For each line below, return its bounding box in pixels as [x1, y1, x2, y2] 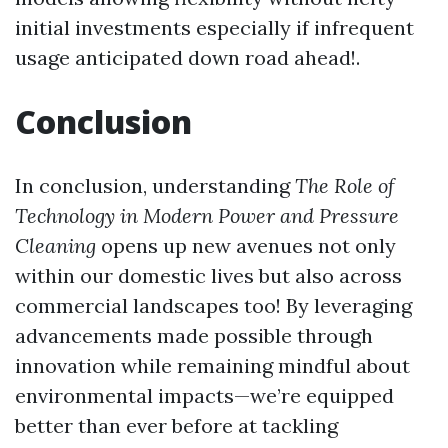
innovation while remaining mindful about [15, 353, 410, 378]
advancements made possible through [15, 323, 373, 348]
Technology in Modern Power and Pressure [15, 203, 399, 228]
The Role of [295, 173, 395, 198]
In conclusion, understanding [15, 173, 295, 198]
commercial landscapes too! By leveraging [15, 293, 412, 318]
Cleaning [15, 233, 96, 258]
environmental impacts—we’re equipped [15, 383, 394, 408]
